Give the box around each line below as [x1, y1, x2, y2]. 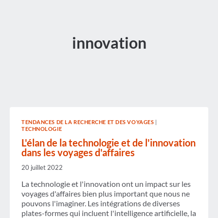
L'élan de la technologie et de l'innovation [21, 137, 196, 149]
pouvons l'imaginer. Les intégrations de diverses [21, 199, 180, 208]
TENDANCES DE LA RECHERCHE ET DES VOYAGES [21, 119, 154, 126]
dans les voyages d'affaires [21, 146, 135, 159]
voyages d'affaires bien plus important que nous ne [21, 189, 190, 199]
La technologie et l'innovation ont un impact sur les [21, 179, 191, 189]
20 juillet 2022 [21, 163, 63, 172]
